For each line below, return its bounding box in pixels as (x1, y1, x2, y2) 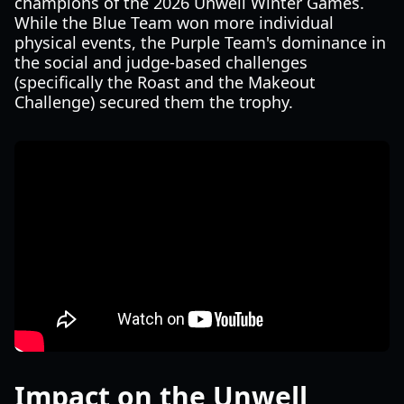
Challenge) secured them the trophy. (14, 91, 293, 113)
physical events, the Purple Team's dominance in (14, 32, 386, 53)
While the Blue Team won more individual (14, 12, 334, 33)
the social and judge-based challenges (14, 51, 308, 73)
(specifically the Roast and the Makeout (14, 71, 316, 93)
